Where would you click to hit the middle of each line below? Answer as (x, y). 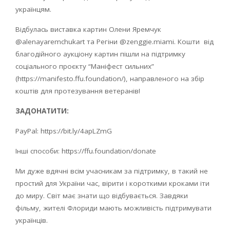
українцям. (34, 9)
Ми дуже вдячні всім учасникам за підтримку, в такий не (112, 171)
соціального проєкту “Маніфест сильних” (85, 66)
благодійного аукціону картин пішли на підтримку (100, 54)
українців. (32, 220)
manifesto (57, 78)
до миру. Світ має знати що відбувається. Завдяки (102, 195)
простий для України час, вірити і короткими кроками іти (112, 183)
